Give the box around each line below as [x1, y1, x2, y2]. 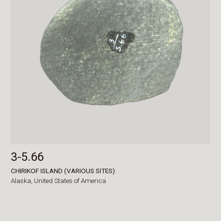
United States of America [34, 177, 107, 185]
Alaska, [11, 177, 35, 185]
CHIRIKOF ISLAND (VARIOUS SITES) [11, 167, 115, 175]
